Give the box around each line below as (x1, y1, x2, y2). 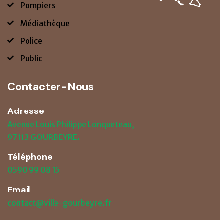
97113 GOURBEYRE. (7, 132, 80, 142)
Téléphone (7, 150, 53, 163)
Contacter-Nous (7, 79, 94, 94)
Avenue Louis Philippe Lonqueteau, (7, 119, 134, 129)
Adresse (7, 105, 44, 117)
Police (20, 35, 42, 46)
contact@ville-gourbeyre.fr (7, 197, 112, 208)
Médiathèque (20, 18, 70, 28)
